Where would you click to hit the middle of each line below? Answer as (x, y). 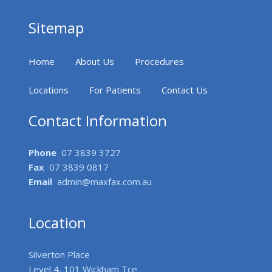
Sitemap (56, 28)
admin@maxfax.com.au (102, 182)
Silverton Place (59, 254)
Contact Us (185, 90)
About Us (95, 61)
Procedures (160, 61)
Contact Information (98, 121)
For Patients (115, 90)
